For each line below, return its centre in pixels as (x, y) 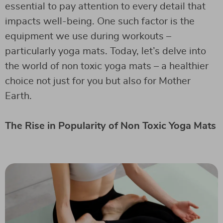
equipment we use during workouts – (88, 36)
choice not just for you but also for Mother (98, 81)
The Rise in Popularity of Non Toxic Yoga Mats (111, 126)
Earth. (18, 96)
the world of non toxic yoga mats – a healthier (107, 66)
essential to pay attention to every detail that (105, 6)
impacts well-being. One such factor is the (100, 21)
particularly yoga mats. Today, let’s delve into (106, 51)
